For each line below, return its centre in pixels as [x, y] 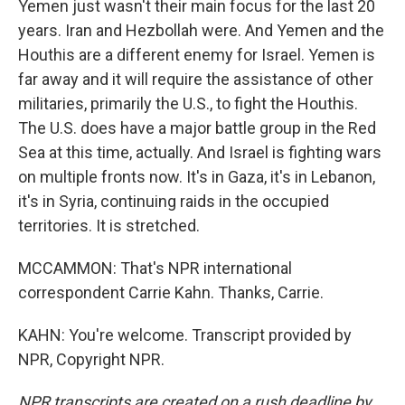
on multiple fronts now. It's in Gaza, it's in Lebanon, [197, 177]
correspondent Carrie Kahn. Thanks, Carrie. [171, 292]
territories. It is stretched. [109, 226]
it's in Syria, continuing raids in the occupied [174, 201]
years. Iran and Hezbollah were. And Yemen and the [201, 30]
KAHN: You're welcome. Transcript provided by [185, 335]
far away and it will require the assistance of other [196, 79]
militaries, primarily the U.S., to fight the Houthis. [188, 104]
